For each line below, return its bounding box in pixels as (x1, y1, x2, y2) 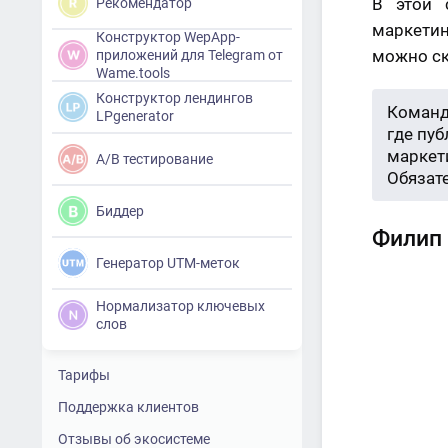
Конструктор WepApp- (96, 29, 240, 45)
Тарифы (58, 367, 110, 383)
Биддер (96, 203, 144, 219)
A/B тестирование (96, 151, 213, 167)
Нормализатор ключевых (96, 298, 265, 314)
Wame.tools (96, 65, 170, 81)
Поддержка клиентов (58, 399, 199, 415)
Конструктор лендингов (96, 90, 253, 106)
